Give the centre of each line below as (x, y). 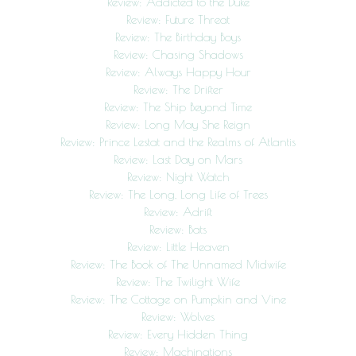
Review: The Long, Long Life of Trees (178, 195)
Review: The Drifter (178, 90)
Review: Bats (178, 230)
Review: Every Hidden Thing (178, 335)
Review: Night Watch (178, 177)
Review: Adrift (178, 212)
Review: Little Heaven (178, 247)
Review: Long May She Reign (178, 125)
